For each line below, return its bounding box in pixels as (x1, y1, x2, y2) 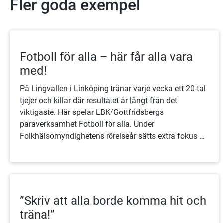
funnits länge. (20, 155, 68, 165)
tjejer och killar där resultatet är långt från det (20, 95, 177, 105)
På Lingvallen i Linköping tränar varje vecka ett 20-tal (20, 83, 206, 93)
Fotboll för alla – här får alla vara (20, 49, 193, 64)
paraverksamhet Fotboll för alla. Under (20, 119, 154, 129)
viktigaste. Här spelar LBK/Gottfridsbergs (20, 107, 164, 117)
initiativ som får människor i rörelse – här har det (20, 143, 191, 153)
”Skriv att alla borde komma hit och (20, 193, 206, 208)
